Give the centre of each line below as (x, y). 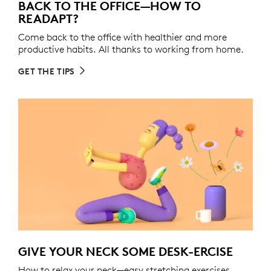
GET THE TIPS (46, 72)
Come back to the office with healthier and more (122, 37)
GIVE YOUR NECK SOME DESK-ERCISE (126, 252)
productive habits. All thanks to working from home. (131, 49)
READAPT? (48, 19)
